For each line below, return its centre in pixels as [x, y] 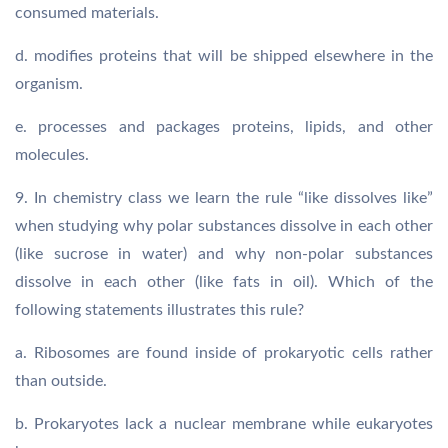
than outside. [61, 381]
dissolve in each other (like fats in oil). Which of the [224, 282]
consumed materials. [87, 13]
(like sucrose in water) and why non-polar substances [224, 254]
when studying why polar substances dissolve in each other [224, 226]
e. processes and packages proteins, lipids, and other [224, 127]
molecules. [52, 155]
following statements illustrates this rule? [159, 310]
